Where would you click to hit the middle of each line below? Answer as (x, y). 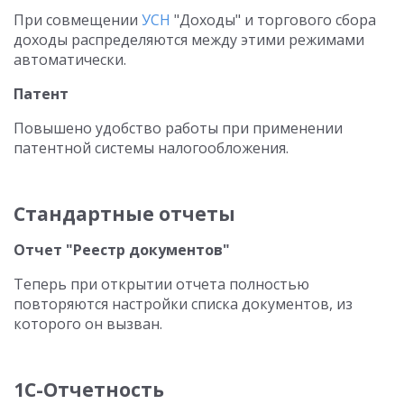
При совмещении (78, 20)
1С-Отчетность (89, 390)
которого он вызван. (88, 324)
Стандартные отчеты (124, 214)
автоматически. (70, 60)
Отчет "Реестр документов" (122, 250)
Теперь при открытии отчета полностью (161, 284)
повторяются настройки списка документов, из (183, 304)
